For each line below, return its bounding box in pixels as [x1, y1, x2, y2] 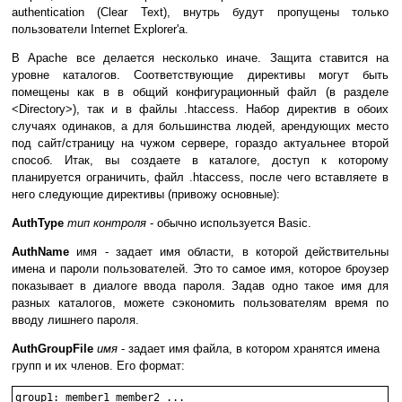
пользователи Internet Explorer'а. [12, 22, 188, 37]
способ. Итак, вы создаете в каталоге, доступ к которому [12, 153, 389, 168]
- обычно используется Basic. [146, 216, 311, 231]
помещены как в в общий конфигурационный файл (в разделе [12, 85, 389, 100]
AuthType [12, 216, 64, 231]
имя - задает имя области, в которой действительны [69, 245, 389, 259]
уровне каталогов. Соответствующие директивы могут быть [12, 68, 389, 83]
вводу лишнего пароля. [12, 313, 139, 328]
